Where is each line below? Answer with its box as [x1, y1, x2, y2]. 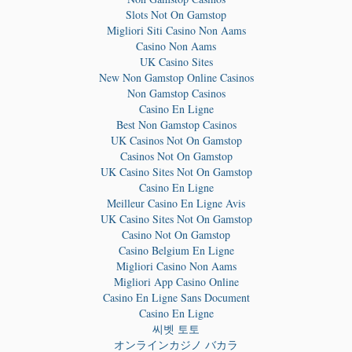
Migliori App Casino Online [113, 274, 239, 290]
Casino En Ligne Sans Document [102, 290, 250, 306]
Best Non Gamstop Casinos [115, 117, 236, 133]
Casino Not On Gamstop [122, 227, 230, 243]
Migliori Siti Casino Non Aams [106, 23, 246, 38]
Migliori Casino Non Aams [115, 258, 236, 274]
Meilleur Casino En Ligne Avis [107, 196, 245, 211]
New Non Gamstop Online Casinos [98, 70, 254, 86]
